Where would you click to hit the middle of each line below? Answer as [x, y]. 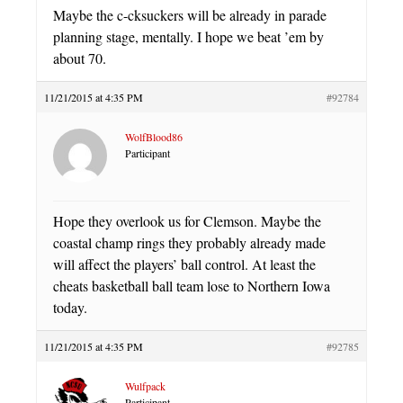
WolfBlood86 [154, 136]
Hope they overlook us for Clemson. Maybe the [187, 220]
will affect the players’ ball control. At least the [184, 264]
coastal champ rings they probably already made [189, 242]
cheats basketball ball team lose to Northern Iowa [192, 285]
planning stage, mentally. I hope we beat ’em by [188, 36]
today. [70, 307]
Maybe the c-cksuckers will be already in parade [190, 14]
